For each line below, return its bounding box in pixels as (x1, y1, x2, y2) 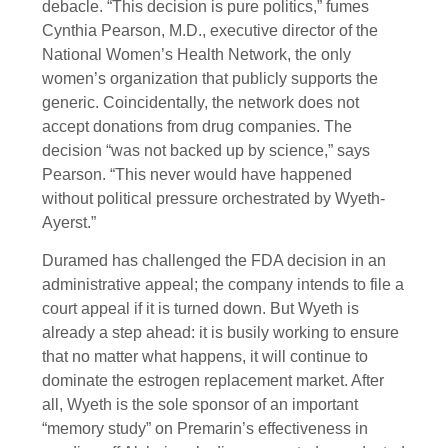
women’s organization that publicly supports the (42, 70, 378, 88)
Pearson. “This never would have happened (42, 166, 352, 184)
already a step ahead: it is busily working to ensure (42, 324, 399, 342)
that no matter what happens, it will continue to (42, 348, 368, 366)
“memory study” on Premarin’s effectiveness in (42, 420, 368, 438)
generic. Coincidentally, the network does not (42, 94, 359, 112)
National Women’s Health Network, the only (42, 46, 351, 64)
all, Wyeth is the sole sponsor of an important (42, 396, 358, 414)
